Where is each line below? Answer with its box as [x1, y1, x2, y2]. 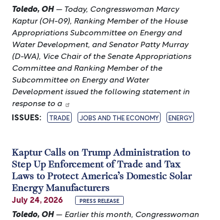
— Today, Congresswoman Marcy [55, 2, 179, 14]
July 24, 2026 [12, 193, 63, 205]
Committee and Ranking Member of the [12, 61, 162, 73]
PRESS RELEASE [80, 196, 120, 204]
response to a [12, 96, 64, 109]
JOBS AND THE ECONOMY [80, 112, 159, 122]
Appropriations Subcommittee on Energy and [12, 26, 182, 38]
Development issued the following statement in [12, 84, 190, 97]
